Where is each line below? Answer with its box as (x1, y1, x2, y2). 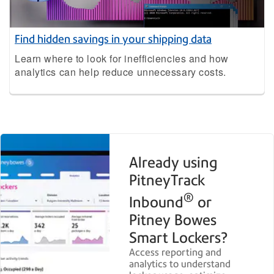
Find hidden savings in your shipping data (15, 32, 212, 45)
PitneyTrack (129, 171, 206, 189)
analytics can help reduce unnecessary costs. (15, 64, 226, 79)
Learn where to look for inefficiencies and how (15, 51, 229, 65)
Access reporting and (129, 246, 222, 258)
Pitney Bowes (129, 210, 217, 229)
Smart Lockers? (129, 228, 228, 246)
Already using (129, 153, 218, 171)
